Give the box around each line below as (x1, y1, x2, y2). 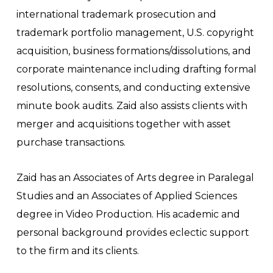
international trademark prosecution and (16, 8, 216, 20)
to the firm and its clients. (16, 244, 139, 257)
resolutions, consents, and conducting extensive (16, 81, 250, 93)
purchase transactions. (16, 136, 126, 148)
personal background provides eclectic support (16, 226, 249, 238)
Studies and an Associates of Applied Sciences (16, 190, 237, 202)
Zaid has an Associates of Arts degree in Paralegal (16, 171, 254, 183)
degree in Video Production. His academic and (16, 208, 240, 220)
